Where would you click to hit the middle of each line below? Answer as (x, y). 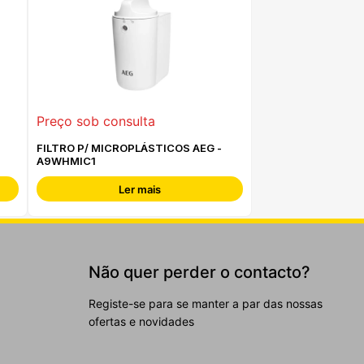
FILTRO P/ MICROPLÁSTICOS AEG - (129, 148)
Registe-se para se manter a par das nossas (206, 303)
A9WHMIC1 (66, 161)
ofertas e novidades (141, 321)
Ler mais (140, 189)
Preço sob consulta (96, 121)
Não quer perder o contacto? (199, 272)
